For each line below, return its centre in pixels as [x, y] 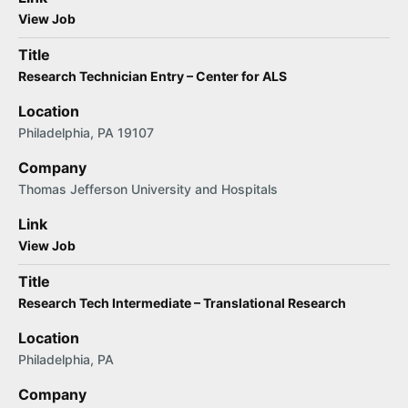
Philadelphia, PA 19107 [86, 133]
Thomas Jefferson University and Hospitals [148, 189]
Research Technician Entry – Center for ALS [153, 76]
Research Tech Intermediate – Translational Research [182, 303]
